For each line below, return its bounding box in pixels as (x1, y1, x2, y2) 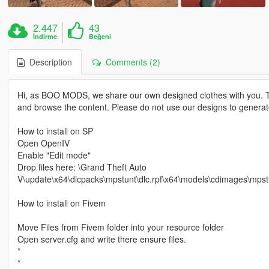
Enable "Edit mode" (17, 148, 91, 161)
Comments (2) (100, 55, 160, 68)
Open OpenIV (17, 136, 70, 149)
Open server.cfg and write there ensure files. (17, 232, 186, 245)
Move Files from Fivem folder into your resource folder (17, 220, 224, 233)
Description (24, 55, 72, 68)
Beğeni (89, 31, 112, 41)
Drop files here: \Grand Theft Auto (17, 160, 147, 173)
